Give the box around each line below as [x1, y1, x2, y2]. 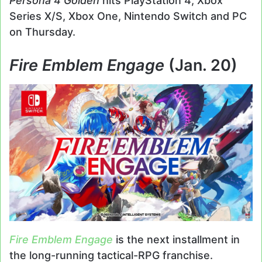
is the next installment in [116, 233, 240, 246]
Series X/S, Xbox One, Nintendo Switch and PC [9, 10, 247, 23]
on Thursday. [9, 26, 75, 39]
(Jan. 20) [168, 56, 237, 75]
